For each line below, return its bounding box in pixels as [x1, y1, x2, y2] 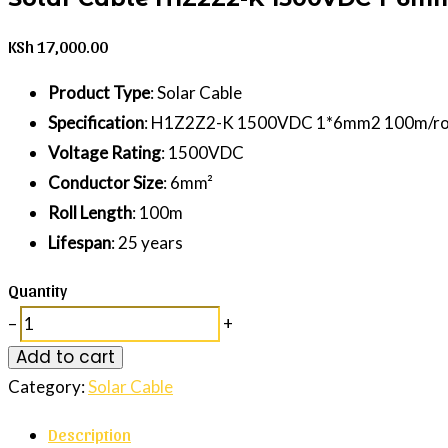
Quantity [8, 280, 67, 301]
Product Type [48, 82, 150, 104]
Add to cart [16, 345, 115, 370]
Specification [48, 112, 144, 134]
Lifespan [48, 232, 111, 254]
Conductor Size [48, 172, 163, 194]
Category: [8, 376, 88, 398]
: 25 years [111, 232, 183, 254]
